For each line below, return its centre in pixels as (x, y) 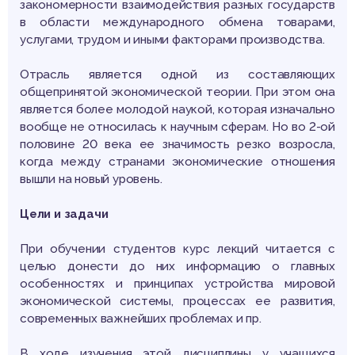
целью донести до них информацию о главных (177, 267)
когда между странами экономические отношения (177, 162)
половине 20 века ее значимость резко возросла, (177, 145)
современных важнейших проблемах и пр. (141, 319)
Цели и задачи (64, 214)
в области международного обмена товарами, (177, 23)
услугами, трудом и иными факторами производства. (172, 40)
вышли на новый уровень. (91, 179)
